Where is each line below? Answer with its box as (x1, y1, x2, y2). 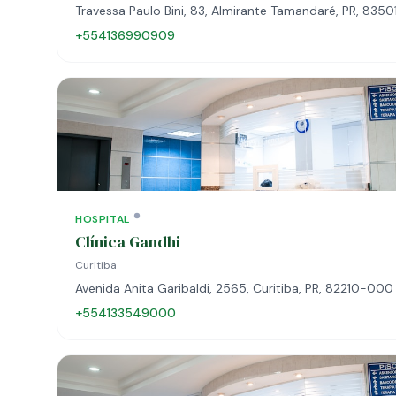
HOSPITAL (75, 212, 130, 226)
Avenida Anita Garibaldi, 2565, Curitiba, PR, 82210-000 (75, 280, 393, 296)
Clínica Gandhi (75, 231, 180, 253)
